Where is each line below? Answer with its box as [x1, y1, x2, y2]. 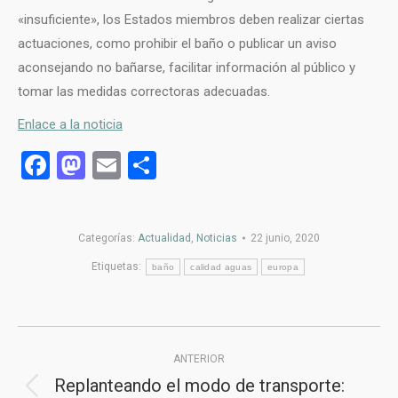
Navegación [17, 324, 185, 362]
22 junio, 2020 [251, 231, 320, 244]
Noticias [196, 231, 237, 244]
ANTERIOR [173, 352, 225, 365]
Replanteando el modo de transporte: [53, 374, 345, 396]
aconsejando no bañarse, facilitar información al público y [18, 59, 355, 76]
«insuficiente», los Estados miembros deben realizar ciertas [18, 11, 364, 28]
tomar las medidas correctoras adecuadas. [18, 83, 270, 99]
